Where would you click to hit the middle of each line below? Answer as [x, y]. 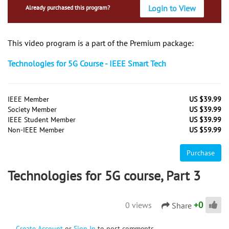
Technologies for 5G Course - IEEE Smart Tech [87, 64]
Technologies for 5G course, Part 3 [104, 176]
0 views [139, 205]
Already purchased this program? [67, 8]
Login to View [172, 8]
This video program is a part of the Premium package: [101, 43]
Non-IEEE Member [36, 130]
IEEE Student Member [42, 120]
